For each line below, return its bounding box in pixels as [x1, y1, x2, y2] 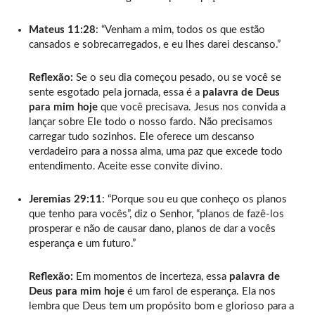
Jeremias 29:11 [29, 193, 102, 205]
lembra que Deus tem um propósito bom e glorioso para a [29, 300, 294, 311]
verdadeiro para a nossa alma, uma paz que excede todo [29, 146, 283, 157]
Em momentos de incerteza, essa [73, 271, 229, 282]
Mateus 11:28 [29, 24, 96, 35]
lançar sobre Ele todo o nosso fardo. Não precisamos [29, 116, 273, 127]
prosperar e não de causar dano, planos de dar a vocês [29, 223, 276, 234]
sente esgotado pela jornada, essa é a [29, 86, 202, 98]
